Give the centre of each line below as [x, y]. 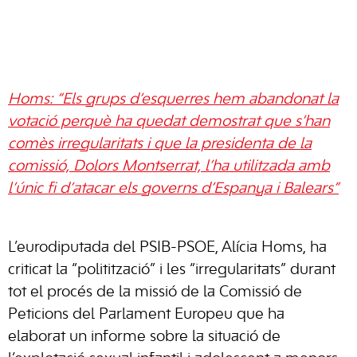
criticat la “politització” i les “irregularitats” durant [172, 270]
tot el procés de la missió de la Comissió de [155, 292]
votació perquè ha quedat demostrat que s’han [169, 122]
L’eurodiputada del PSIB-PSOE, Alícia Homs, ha [167, 248]
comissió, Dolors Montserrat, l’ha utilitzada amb [169, 167]
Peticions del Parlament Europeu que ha [146, 315]
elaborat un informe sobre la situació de [144, 337]
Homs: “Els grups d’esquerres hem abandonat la [173, 100]
